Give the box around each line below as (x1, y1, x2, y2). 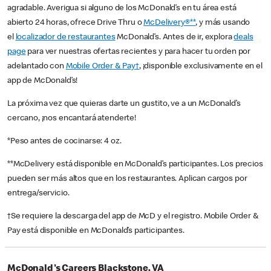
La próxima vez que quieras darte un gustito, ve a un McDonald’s (7, 100, 241, 109)
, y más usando (195, 19, 250, 28)
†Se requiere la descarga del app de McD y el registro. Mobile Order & (7, 212, 259, 221)
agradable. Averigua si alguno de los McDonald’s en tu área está (7, 4, 237, 13)
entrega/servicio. (7, 189, 70, 198)
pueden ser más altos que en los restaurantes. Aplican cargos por (7, 175, 247, 184)
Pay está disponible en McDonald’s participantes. (7, 227, 184, 236)
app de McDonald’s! (7, 77, 78, 86)
